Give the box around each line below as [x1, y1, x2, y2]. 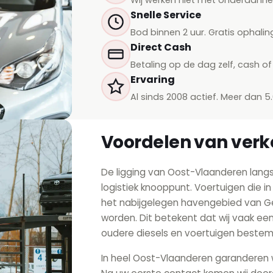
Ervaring [130, 72, 175, 87]
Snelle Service [130, 7, 201, 22]
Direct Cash [130, 40, 191, 54]
